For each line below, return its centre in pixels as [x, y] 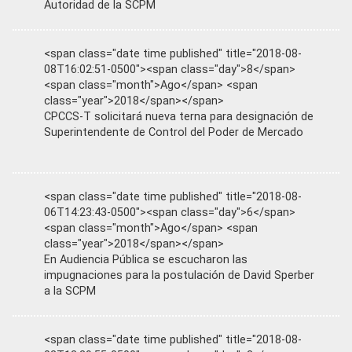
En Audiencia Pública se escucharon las [146, 260]
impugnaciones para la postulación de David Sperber [179, 275]
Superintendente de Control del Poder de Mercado [174, 132]
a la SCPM [70, 291]
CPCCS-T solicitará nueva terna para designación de [179, 117]
